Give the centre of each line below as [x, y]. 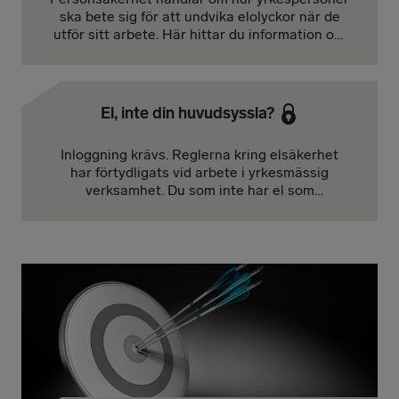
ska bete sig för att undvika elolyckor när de [199, 16]
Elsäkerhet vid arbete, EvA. [199, 52]
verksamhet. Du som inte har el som [199, 191]
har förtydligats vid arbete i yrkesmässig [199, 173]
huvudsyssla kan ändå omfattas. [199, 208]
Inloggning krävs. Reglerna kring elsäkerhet [199, 155]
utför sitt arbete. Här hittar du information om [199, 34]
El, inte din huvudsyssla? [189, 113]
